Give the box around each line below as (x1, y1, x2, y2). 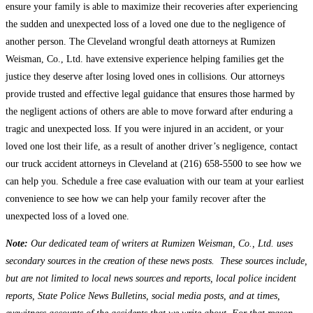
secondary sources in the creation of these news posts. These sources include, (6, 256, 307, 267)
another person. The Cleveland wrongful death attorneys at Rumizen (6, 36, 275, 48)
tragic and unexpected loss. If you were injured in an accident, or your (6, 124, 284, 135)
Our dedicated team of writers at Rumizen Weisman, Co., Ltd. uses (31, 238, 293, 249)
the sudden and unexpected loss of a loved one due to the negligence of (6, 19, 286, 30)
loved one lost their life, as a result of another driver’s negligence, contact (6, 141, 298, 152)
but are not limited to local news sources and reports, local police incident (6, 273, 296, 284)
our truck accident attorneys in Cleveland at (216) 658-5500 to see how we (6, 159, 301, 170)
